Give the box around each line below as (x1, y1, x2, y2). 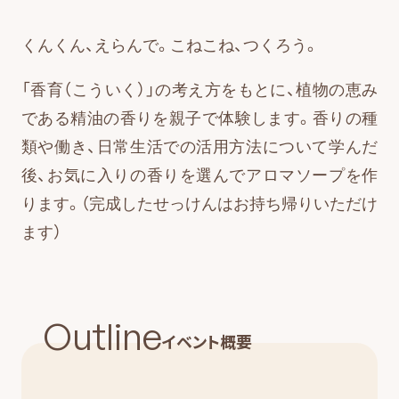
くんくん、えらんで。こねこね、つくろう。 (20, 32, 319, 56)
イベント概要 (161, 330, 252, 354)
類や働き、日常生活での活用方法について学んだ (20, 134, 379, 158)
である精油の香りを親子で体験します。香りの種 (20, 105, 379, 129)
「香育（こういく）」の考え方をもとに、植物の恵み (20, 77, 379, 101)
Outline (42, 313, 162, 359)
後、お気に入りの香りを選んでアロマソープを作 (20, 162, 379, 186)
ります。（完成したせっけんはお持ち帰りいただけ (20, 191, 379, 215)
